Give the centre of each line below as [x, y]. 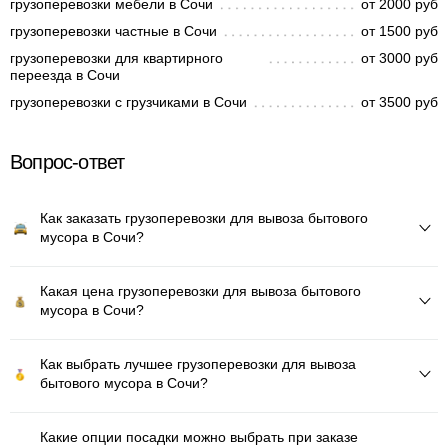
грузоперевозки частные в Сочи [113, 31]
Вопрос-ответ [67, 162]
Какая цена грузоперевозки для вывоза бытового [200, 291]
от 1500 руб [399, 31]
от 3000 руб [399, 58]
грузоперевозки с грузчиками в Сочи [128, 102]
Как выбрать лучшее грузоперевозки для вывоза [198, 364]
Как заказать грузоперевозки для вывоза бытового [204, 218]
